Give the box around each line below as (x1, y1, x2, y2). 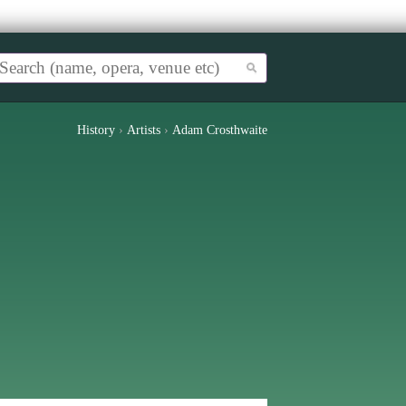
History (77, 123, 115, 137)
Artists (127, 123, 160, 137)
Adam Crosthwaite (172, 123, 267, 137)
